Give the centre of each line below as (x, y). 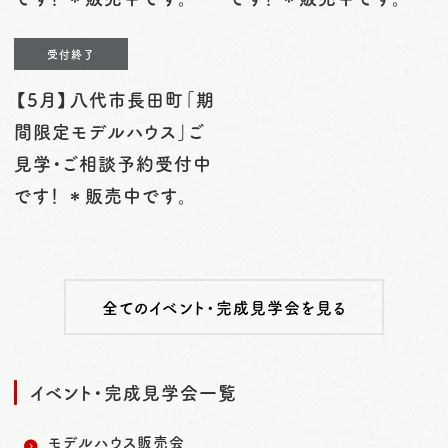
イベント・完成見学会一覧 (133, 392)
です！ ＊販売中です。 (101, 195)
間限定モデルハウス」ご (109, 131)
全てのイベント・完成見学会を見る (224, 307)
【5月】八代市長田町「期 (114, 99)
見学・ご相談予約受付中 (113, 163)
